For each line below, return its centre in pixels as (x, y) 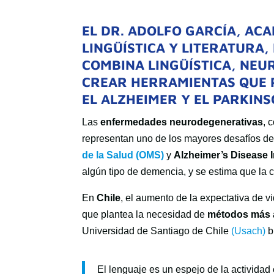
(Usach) (249, 231)
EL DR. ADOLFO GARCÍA (159, 31)
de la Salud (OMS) (123, 155)
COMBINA (115, 65)
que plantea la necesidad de (145, 214)
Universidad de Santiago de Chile (157, 231)
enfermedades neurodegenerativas (182, 122)
